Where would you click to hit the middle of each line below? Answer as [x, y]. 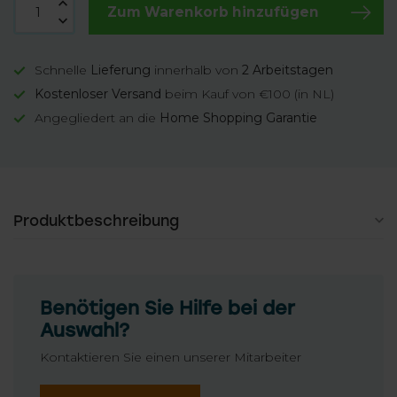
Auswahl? [85, 330]
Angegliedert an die [97, 118]
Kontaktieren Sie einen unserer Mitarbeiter [171, 357]
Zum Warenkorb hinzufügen [213, 12]
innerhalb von [196, 70]
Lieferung [121, 70]
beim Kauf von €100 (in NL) [248, 94]
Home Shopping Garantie [238, 118]
